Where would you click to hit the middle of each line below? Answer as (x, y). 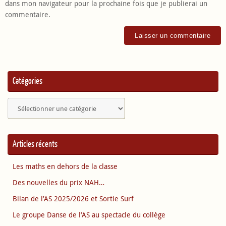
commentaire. (28, 14)
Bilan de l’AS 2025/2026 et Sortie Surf (73, 199)
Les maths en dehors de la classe (65, 166)
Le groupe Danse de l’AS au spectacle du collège (89, 215)
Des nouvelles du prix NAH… (59, 182)
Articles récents (35, 144)
